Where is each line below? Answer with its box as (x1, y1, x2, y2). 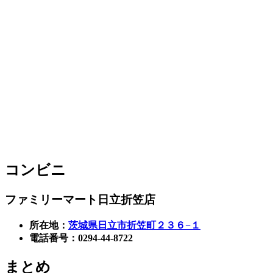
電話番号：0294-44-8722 (29, 233, 133, 244)
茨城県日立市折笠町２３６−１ (68, 220, 200, 231)
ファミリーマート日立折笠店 (5, 193, 155, 207)
